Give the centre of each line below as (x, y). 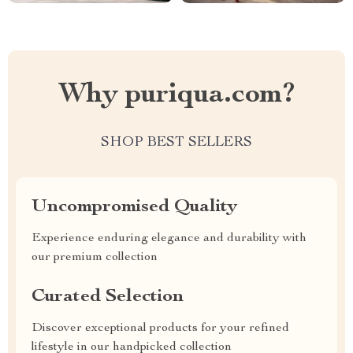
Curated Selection (108, 297)
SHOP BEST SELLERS (176, 143)
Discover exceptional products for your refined (160, 329)
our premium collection (95, 258)
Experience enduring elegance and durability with (169, 239)
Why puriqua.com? (176, 95)
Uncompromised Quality (134, 207)
